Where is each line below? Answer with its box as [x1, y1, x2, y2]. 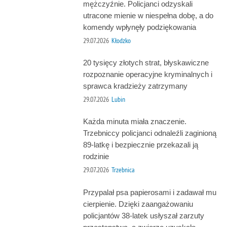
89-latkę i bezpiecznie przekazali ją [83, 140, 198, 149]
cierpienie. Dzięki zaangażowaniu [83, 199, 193, 208]
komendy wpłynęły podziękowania [83, 23, 196, 32]
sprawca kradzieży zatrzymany [83, 82, 187, 91]
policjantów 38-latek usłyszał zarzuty [83, 211, 204, 220]
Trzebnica [111, 165, 135, 175]
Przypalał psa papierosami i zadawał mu [83, 187, 216, 197]
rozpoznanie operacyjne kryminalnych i [83, 70, 212, 79]
